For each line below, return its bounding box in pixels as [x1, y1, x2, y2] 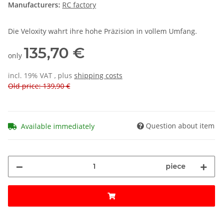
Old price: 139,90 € [8, 81, 70, 91]
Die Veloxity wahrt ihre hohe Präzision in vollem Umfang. [8, 26, 197, 36]
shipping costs [74, 71, 122, 81]
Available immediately [21, 121, 95, 131]
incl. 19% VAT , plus [8, 71, 74, 81]
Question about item [146, 120, 215, 130]
